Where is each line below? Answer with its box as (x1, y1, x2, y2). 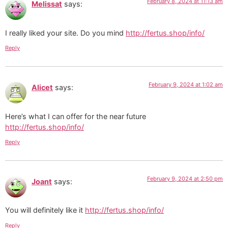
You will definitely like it (5, 206, 85, 215)
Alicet (32, 83, 53, 92)
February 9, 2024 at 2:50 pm (147, 175, 223, 183)
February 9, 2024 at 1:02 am (149, 81, 223, 89)
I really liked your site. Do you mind (5, 28, 126, 37)
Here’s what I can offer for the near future (5, 111, 146, 121)
